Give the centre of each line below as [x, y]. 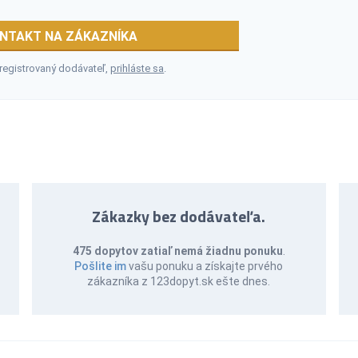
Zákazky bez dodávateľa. [179, 216]
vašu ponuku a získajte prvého [205, 266]
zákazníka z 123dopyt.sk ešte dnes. [179, 281]
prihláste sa [137, 68]
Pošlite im [101, 266]
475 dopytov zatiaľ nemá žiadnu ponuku [177, 251]
